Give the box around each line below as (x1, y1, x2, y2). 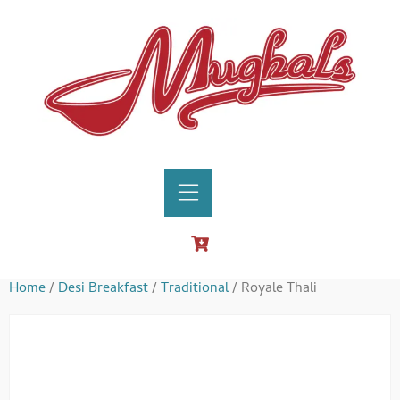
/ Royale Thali (229, 277, 317, 301)
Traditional (161, 277, 229, 301)
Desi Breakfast (58, 277, 148, 301)
